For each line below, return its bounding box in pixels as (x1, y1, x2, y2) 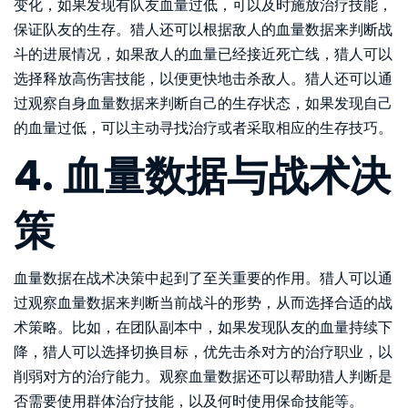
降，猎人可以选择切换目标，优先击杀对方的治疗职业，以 (14, 341, 393, 362)
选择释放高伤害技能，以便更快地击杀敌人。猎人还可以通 (14, 67, 393, 89)
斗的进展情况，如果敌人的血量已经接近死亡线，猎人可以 (14, 43, 393, 65)
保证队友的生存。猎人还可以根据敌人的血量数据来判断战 (14, 18, 393, 40)
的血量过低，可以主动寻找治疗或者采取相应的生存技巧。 (14, 117, 393, 138)
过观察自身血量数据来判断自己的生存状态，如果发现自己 (14, 92, 393, 114)
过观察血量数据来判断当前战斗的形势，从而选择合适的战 (14, 291, 393, 313)
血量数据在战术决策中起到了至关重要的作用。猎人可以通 (14, 267, 393, 289)
